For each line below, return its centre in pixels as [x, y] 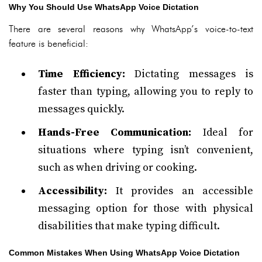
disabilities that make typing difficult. [129, 226]
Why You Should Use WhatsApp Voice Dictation [104, 7]
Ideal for [223, 132]
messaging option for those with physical [146, 208]
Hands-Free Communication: [115, 132]
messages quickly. [81, 109]
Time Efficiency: [82, 74]
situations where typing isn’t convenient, [146, 150]
